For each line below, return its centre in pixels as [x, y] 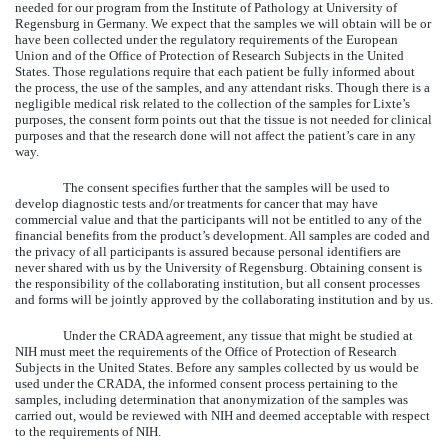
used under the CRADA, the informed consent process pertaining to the [206, 383]
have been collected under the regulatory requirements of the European [206, 39]
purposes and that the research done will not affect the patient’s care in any [215, 135]
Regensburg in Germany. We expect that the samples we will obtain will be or [223, 23]
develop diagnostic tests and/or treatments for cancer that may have [196, 203]
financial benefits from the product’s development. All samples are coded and [222, 235]
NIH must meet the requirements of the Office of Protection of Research [206, 351]
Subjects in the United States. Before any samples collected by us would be [217, 367]
